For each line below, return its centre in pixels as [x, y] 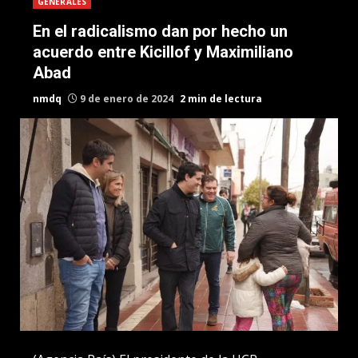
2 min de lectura [221, 99]
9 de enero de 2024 [127, 99]
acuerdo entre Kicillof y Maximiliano [163, 52]
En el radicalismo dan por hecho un [160, 31]
